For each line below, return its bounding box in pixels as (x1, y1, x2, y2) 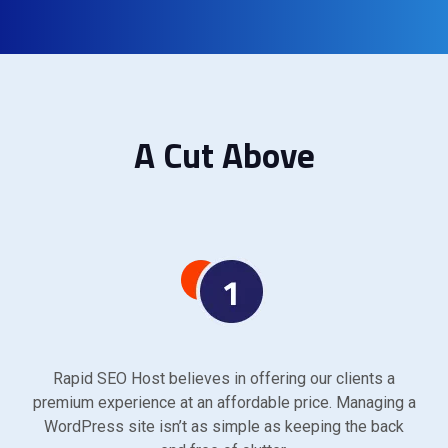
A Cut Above (133, 127, 315, 182)
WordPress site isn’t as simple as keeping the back (44, 416, 404, 436)
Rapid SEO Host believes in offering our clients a (53, 368, 395, 388)
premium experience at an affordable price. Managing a (32, 392, 416, 412)
